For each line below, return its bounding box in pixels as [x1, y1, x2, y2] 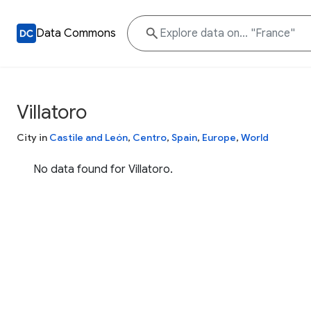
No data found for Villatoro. [33, 162, 173, 176]
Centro [133, 131, 167, 144]
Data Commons [36, 26, 116, 40]
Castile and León [49, 131, 128, 144]
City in [17, 131, 49, 144]
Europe [202, 131, 236, 144]
